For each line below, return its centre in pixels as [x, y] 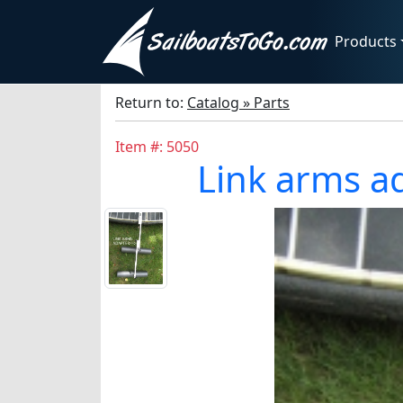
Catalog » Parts [238, 102]
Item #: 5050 [157, 146]
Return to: [151, 102]
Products [366, 42]
